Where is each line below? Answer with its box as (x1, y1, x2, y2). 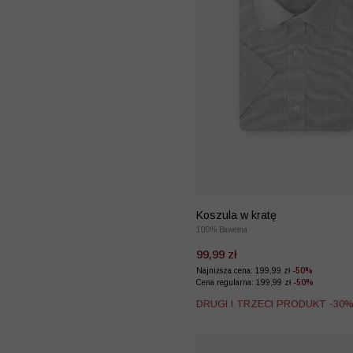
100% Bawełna (196, 225, 247, 234)
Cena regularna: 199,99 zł (196, 277, 293, 287)
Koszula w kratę (196, 208, 277, 221)
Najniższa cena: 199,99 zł (196, 266, 292, 275)
